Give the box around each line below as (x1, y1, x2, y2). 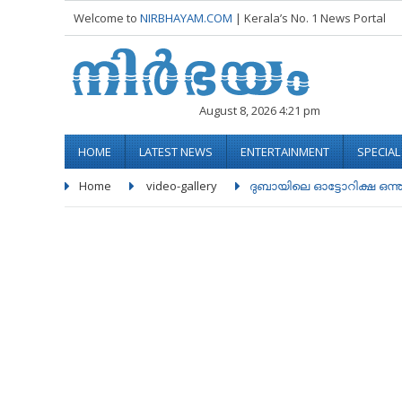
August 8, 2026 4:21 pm (199, 102, 320, 118)
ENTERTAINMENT (240, 144, 329, 160)
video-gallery (146, 178, 217, 194)
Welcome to (74, 10, 140, 26)
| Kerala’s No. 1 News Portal (235, 10, 386, 26)
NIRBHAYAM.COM (140, 10, 232, 26)
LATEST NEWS (139, 144, 213, 160)
